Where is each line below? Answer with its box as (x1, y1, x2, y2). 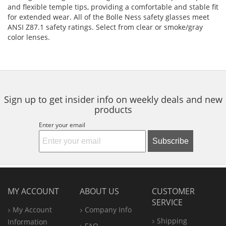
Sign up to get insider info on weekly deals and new (4, 93, 222, 106)
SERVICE (152, 197, 183, 208)
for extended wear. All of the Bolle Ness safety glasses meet (8, 12, 209, 22)
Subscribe (152, 136, 189, 145)
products (94, 103, 132, 116)
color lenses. (8, 32, 50, 42)
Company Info (85, 205, 132, 215)
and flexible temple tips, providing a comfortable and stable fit (8, 2, 218, 12)
